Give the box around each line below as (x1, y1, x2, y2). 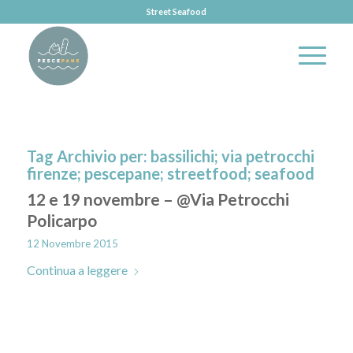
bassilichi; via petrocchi (150, 147, 314, 165)
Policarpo (26, 210, 97, 230)
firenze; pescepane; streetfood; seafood (26, 164, 314, 183)
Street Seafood (146, 6, 206, 17)
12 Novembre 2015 (26, 237, 118, 250)
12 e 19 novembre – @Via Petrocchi (26, 189, 289, 209)
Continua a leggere (26, 262, 128, 277)
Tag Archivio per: (26, 147, 150, 165)
